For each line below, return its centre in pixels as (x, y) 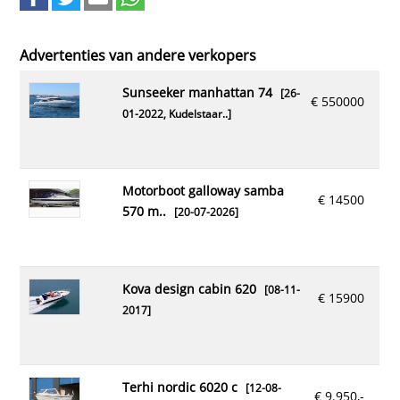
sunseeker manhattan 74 (200, 92)
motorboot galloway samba (128, 191)
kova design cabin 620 (193, 289)
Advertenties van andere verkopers (138, 55)
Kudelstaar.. (198, 114)
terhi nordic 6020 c (183, 387)
